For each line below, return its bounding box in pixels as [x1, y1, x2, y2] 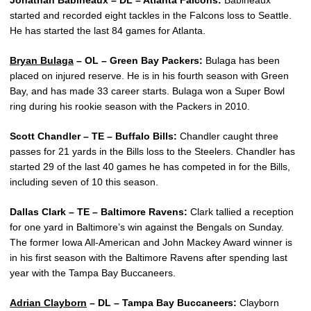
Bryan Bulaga [10, 55, 74, 67]
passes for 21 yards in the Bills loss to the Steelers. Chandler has [10, 146, 295, 158]
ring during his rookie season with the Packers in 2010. [10, 101, 250, 112]
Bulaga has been [203, 55, 280, 67]
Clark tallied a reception [187, 206, 294, 218]
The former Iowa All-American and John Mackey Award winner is [10, 237, 292, 249]
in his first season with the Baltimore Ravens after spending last [10, 252, 287, 264]
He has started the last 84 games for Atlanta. [10, 25, 205, 37]
